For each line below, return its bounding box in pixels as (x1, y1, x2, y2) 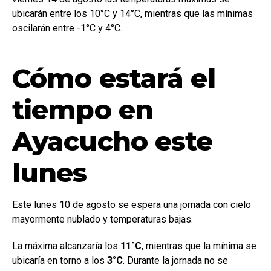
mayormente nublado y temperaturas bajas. (12, 214, 193, 226)
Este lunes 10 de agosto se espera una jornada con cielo (12, 199, 251, 211)
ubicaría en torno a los (12, 255, 107, 267)
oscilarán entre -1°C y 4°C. (12, 22, 122, 34)
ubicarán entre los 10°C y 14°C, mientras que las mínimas (12, 8, 253, 20)
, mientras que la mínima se (142, 240, 256, 252)
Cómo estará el (12, 62, 215, 95)
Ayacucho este (12, 125, 213, 158)
